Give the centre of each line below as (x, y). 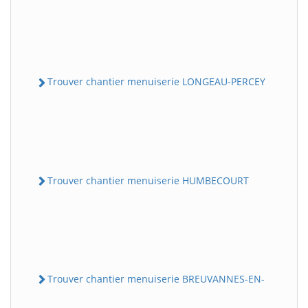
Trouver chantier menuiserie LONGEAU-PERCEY (156, 82)
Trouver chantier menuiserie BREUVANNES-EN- (156, 278)
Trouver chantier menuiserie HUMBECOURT (148, 180)
